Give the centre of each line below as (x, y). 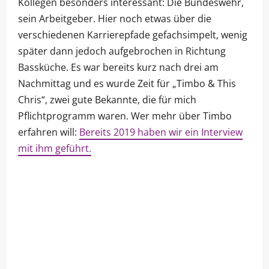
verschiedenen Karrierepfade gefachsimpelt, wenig (133, 35)
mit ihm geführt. (55, 149)
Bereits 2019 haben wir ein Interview (161, 132)
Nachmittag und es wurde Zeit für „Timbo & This (127, 84)
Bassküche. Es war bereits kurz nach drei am (118, 68)
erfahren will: (49, 132)
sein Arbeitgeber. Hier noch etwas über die (115, 19)
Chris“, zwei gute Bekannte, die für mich (107, 100)
